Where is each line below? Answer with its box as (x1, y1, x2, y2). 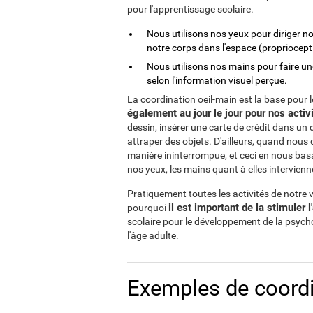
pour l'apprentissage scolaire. (127, 3, 254, 15)
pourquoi (127, 202, 168, 213)
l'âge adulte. (127, 230, 179, 241)
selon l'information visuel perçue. (147, 75, 287, 86)
